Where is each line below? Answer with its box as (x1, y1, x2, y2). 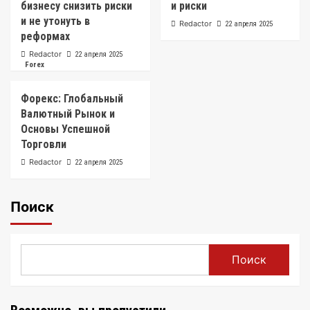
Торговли (21, 137, 66, 151)
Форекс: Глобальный (21, 91, 123, 105)
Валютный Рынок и (21, 107, 115, 120)
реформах (21, 29, 70, 43)
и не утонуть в (21, 14, 90, 28)
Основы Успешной (21, 122, 110, 136)
